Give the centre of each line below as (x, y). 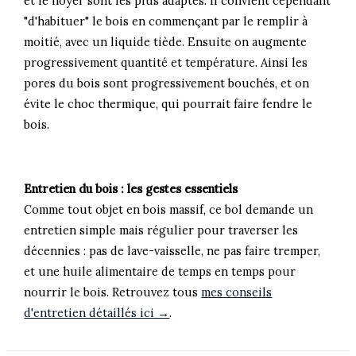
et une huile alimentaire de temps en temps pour (160, 271)
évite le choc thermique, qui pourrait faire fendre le (168, 103)
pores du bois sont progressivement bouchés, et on (167, 83)
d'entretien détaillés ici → (97, 312)
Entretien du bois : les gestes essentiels (131, 188)
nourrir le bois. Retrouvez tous (113, 292)
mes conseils (237, 292)
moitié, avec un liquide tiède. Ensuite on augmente (166, 41)
